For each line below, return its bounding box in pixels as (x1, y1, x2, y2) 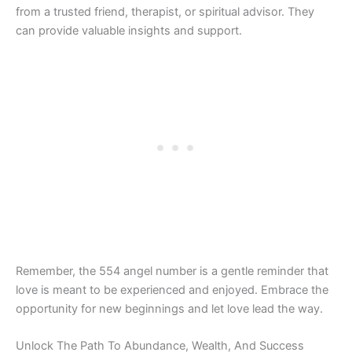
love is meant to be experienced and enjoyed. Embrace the (16, 282, 328, 297)
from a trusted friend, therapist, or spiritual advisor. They (16, 5, 314, 20)
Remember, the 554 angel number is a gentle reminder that (16, 263, 328, 278)
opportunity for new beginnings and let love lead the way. (16, 301, 323, 316)
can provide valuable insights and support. (16, 24, 242, 38)
